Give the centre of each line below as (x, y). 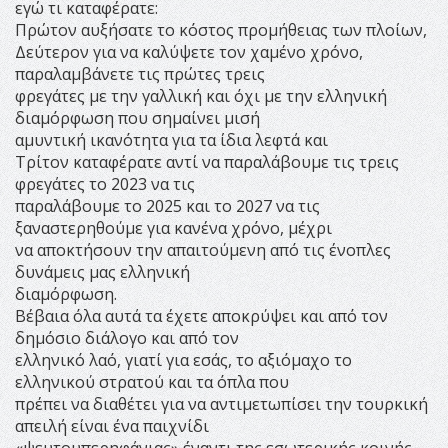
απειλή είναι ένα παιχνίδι (112, 425)
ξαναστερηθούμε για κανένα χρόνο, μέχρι (173, 227)
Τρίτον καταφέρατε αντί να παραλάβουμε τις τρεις (207, 161)
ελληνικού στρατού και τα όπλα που (152, 381)
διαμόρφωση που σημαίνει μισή (137, 117)
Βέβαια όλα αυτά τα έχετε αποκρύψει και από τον (201, 315)
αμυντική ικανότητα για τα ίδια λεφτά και (171, 139)
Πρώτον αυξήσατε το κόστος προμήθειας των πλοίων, (221, 29)
